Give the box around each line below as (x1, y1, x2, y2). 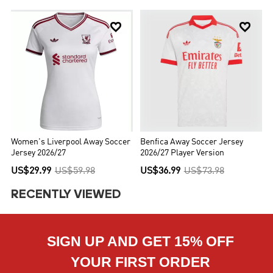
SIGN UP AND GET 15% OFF (46, 233, 234, 250)
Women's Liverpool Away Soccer (11, 138, 131, 147)
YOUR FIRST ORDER (70, 254, 210, 271)
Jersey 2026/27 (11, 149, 66, 158)
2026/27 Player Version (140, 149, 224, 158)
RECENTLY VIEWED (11, 189, 121, 202)
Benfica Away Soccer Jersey (140, 138, 243, 147)
